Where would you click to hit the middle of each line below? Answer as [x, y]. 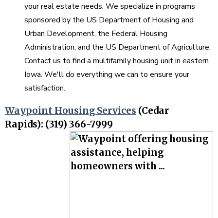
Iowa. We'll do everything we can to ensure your [107, 75]
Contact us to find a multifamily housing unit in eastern [117, 61]
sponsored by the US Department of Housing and [109, 20]
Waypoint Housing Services [71, 111]
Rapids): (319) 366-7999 [60, 125]
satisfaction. [46, 88]
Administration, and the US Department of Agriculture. [118, 47]
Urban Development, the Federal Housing [96, 34]
